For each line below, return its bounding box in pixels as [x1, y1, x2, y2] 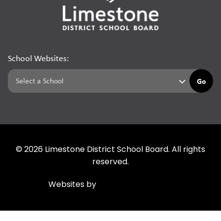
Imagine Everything [98, 181, 173, 189]
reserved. [92, 158, 129, 167]
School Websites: [8, 52, 69, 65]
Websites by [48, 181, 98, 189]
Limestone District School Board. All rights [43, 146, 205, 154]
